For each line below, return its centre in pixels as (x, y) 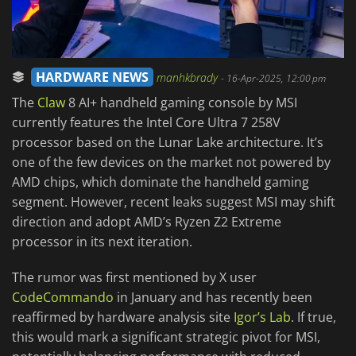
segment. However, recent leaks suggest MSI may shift (174, 202)
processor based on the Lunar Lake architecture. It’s (168, 143)
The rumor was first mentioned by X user (134, 278)
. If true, (313, 317)
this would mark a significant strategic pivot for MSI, (166, 337)
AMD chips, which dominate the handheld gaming (161, 182)
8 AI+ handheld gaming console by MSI (181, 103)
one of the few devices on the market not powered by (171, 163)
